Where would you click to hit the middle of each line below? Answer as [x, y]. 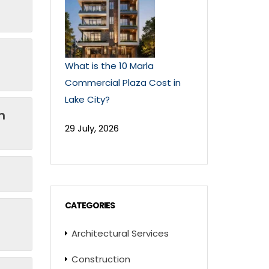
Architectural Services [120, 233]
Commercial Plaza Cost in [122, 83]
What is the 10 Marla [109, 66]
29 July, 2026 [92, 128]
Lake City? [87, 99]
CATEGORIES [89, 205]
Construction [101, 259]
